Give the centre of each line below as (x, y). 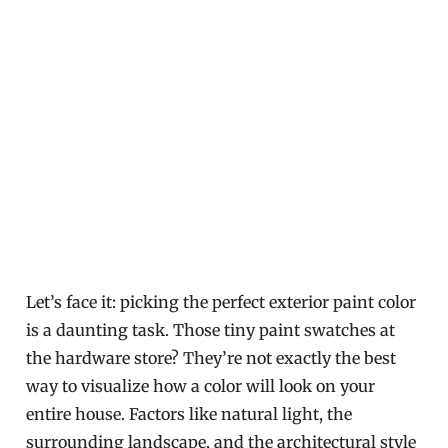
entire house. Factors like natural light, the (189, 414)
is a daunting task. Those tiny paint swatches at (211, 330)
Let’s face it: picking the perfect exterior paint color (221, 302)
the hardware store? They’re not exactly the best (211, 358)
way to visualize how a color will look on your (201, 386)
